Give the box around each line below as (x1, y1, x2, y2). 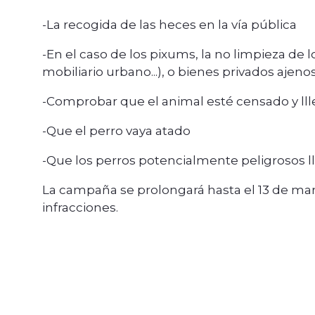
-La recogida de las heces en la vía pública (42, 18, 297, 32)
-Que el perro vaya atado (42, 124, 191, 139)
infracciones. (42, 200, 118, 215)
